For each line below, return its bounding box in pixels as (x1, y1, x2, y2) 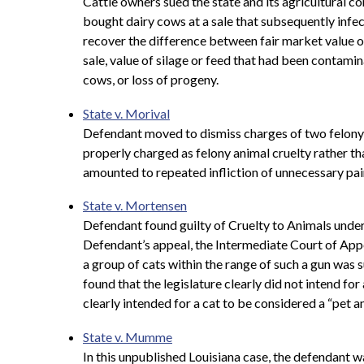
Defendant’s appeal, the (83, 236, 215, 253)
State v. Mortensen (83, 197, 187, 214)
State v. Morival (83, 105, 170, 121)
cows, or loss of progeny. (83, 71, 219, 88)
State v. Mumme (83, 328, 172, 344)
